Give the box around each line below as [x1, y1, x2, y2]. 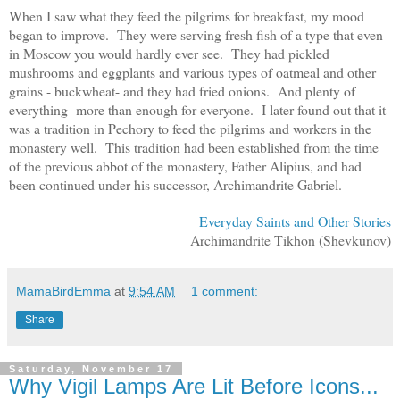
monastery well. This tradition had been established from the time [9, 137, 379, 156]
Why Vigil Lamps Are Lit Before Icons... [9, 373, 379, 398]
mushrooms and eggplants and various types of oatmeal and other [9, 62, 376, 81]
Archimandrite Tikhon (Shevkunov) [190, 229, 391, 249]
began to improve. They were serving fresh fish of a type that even [9, 24, 383, 44]
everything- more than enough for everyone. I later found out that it [9, 99, 386, 119]
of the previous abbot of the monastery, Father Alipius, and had [9, 155, 362, 175]
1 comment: [191, 283, 259, 298]
